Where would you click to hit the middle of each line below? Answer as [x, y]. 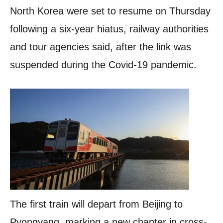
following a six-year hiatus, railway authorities [109, 29]
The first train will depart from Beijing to [96, 204]
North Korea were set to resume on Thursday [110, 11]
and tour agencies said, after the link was [101, 47]
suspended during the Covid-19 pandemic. [103, 65]
